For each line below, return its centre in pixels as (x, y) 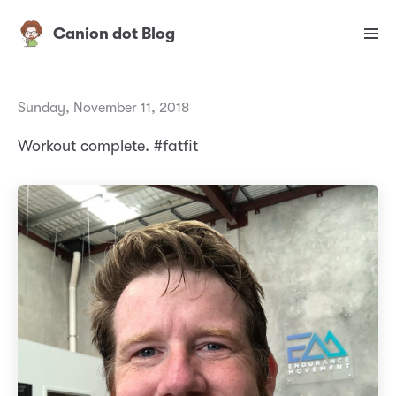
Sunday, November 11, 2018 (103, 108)
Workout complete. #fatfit (108, 146)
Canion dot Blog (114, 34)
